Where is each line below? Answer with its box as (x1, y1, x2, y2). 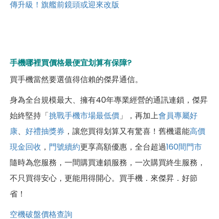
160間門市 (166, 141, 202, 153)
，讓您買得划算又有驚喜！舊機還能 (65, 126, 190, 137)
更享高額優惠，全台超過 (80, 141, 166, 153)
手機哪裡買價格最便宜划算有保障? (10, 57, 131, 69)
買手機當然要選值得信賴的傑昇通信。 (10, 74, 143, 86)
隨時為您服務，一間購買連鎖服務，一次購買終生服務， (10, 157, 205, 169)
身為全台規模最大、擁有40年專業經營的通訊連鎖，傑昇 (10, 94, 208, 106)
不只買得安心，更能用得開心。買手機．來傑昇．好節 (10, 173, 197, 184)
